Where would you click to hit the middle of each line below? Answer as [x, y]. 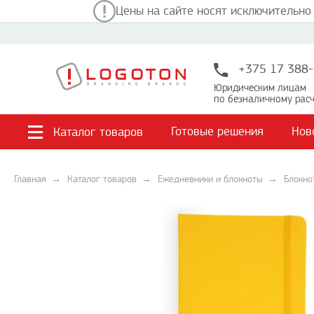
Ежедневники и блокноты [210, 179]
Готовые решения [217, 131]
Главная [30, 179]
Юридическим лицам [260, 88]
